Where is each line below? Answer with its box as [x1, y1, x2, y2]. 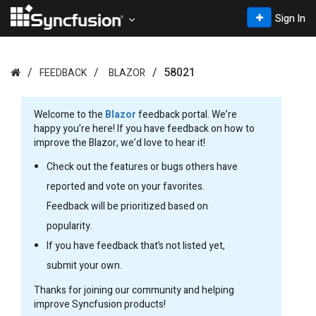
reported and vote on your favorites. [47, 179, 205, 194]
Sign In [275, 11, 305, 26]
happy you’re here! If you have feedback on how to [34, 121, 255, 136]
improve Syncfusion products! [34, 297, 166, 312]
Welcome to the [34, 107, 105, 122]
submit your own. [47, 258, 122, 273]
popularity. [47, 219, 92, 233]
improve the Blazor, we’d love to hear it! [34, 135, 205, 150]
